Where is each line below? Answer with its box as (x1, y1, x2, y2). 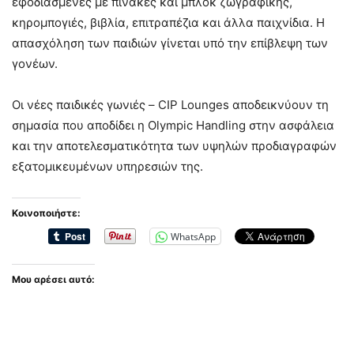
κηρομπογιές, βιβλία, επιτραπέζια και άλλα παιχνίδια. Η (12, 15, 325, 30)
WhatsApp (171, 229, 216, 243)
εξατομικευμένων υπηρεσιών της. (12, 159, 203, 174)
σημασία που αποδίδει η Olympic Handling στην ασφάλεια (12, 118, 334, 133)
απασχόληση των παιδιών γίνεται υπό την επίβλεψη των (12, 36, 328, 51)
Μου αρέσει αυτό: (12, 273, 95, 285)
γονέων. (12, 56, 58, 71)
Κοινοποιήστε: (12, 207, 81, 219)
